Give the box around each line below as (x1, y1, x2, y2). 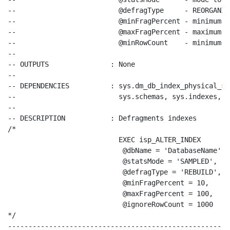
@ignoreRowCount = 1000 (123, 200, 213, 208)
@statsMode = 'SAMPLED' (123, 157, 213, 165)
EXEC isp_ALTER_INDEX (119, 136, 201, 144)
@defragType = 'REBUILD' (123, 168, 217, 176)
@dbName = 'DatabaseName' (123, 146, 221, 155)
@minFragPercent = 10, (123, 179, 209, 187)
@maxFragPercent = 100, (123, 189, 213, 198)
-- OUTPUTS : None (8, 60, 135, 68)
